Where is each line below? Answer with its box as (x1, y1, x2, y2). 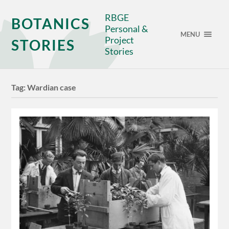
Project (105, 34, 134, 45)
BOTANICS (11, 15, 90, 32)
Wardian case (27, 82, 77, 93)
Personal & (105, 23, 149, 34)
